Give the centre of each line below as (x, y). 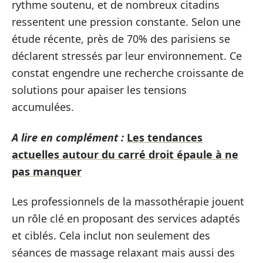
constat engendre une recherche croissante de (128, 73)
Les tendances (165, 137)
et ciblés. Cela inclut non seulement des (111, 235)
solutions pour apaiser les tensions (99, 90)
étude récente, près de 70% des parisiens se (121, 39)
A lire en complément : (68, 137)
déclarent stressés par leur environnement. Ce (127, 56)
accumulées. (43, 107)
